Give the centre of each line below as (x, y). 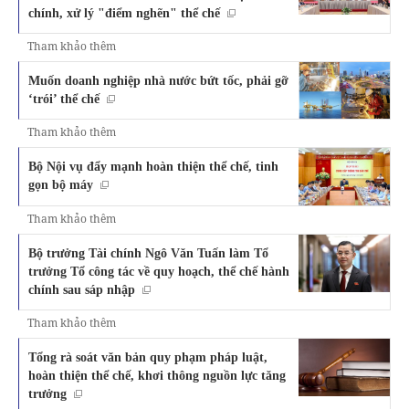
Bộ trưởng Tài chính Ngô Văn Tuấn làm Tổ (148, 252)
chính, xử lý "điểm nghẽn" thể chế (124, 12)
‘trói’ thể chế (64, 98)
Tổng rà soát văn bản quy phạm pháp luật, (148, 357)
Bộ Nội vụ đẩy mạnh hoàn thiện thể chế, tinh (153, 167)
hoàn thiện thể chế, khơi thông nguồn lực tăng (157, 375)
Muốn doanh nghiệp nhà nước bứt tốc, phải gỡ (158, 80)
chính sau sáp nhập (82, 289)
